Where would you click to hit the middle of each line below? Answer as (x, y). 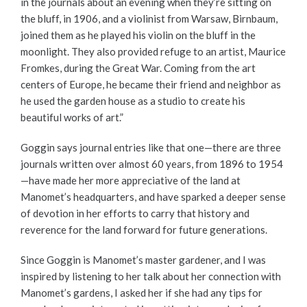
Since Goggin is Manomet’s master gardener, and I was (143, 260)
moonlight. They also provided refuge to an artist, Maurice (153, 52)
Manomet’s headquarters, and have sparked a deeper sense (153, 197)
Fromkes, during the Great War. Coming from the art (138, 68)
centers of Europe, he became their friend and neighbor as (151, 85)
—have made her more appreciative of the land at (131, 181)
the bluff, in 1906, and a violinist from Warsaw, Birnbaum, (149, 19)
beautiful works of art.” (72, 118)
